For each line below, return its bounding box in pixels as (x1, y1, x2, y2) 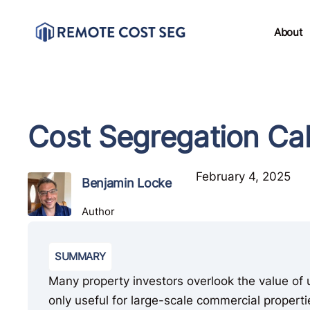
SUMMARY (55, 249, 106, 263)
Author (81, 204, 115, 218)
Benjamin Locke (81, 175, 172, 190)
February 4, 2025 (195, 170, 291, 183)
